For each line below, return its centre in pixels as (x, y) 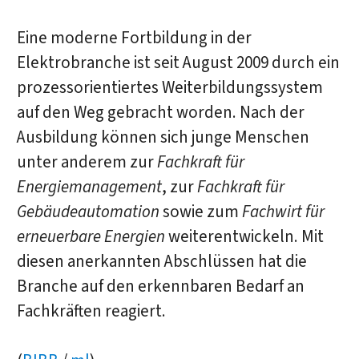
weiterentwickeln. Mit (244, 236)
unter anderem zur (87, 162)
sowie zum (200, 212)
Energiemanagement (89, 187)
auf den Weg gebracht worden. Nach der (160, 112)
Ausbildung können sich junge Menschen (163, 137)
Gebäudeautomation (88, 212)
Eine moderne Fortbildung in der (134, 38)
